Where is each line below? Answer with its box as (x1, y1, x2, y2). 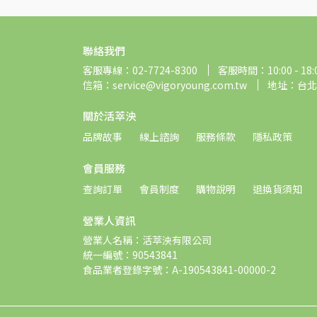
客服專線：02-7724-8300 (83, 63, 197, 77)
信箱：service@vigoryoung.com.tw (83, 78, 247, 92)
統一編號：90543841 (83, 248, 178, 262)
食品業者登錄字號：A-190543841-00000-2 (83, 263, 276, 277)
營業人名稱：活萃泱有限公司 (83, 233, 212, 247)
